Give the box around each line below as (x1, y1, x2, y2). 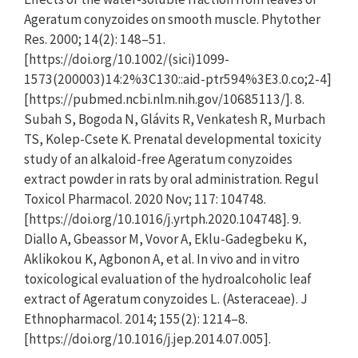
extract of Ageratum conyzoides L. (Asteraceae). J (24, 289, 308, 308)
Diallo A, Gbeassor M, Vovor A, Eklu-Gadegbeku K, (24, 229, 307, 248)
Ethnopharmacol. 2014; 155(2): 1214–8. (24, 309, 248, 328)
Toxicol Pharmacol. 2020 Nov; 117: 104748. (24, 189, 266, 208)
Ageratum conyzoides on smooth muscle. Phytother (24, 10, 320, 28)
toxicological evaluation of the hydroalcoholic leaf (24, 269, 312, 288)
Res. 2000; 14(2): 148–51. (24, 30, 165, 48)
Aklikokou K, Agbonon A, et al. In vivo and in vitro (24, 249, 300, 268)
